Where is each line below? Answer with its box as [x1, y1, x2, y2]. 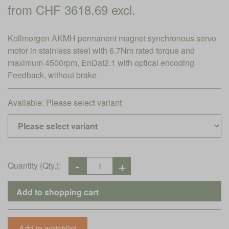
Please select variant [46, 97, 122, 108]
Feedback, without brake [8, 69, 97, 81]
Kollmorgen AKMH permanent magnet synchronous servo [8, 32, 216, 44]
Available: [8, 97, 46, 108]
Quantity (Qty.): [8, 159, 61, 171]
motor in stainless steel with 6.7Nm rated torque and [8, 44, 195, 56]
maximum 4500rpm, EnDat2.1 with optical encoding [8, 57, 194, 68]
